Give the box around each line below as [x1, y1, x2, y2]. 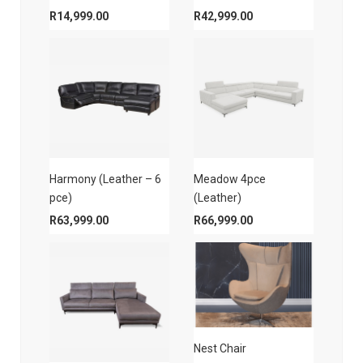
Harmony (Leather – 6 [49, 173, 161, 186]
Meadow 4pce [194, 173, 266, 186]
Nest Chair [194, 341, 246, 355]
